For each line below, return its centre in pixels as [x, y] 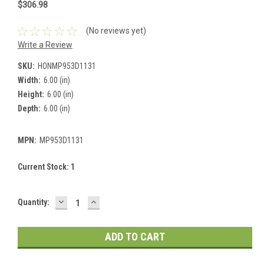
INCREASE [113, 201]
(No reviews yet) [116, 31]
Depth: [29, 108]
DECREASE [82, 201]
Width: [29, 80]
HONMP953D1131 [67, 66]
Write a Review [45, 44]
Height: [31, 94]
